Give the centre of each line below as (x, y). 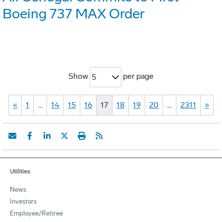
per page (138, 76)
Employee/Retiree (36, 214)
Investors (23, 202)
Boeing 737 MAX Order (74, 14)
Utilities (20, 172)
